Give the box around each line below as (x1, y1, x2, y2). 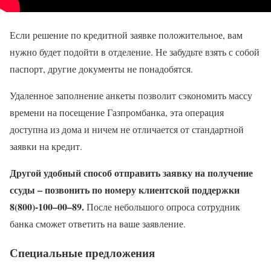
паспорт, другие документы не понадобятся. (10, 62, 193, 75)
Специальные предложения (10, 244, 155, 261)
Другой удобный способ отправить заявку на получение (10, 165, 253, 180)
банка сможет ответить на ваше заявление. (10, 217, 186, 230)
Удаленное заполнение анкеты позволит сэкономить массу (10, 88, 252, 102)
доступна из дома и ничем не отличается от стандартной (10, 122, 244, 135)
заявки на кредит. (10, 139, 82, 152)
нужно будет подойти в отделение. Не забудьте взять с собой (10, 45, 260, 58)
